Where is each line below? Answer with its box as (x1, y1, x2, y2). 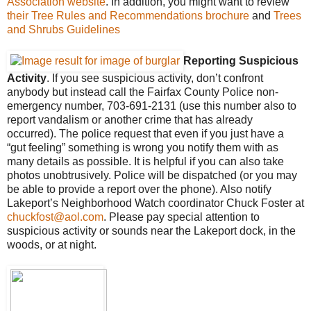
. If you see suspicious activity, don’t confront (47, 72, 263, 84)
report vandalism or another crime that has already (7, 113, 253, 126)
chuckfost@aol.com (7, 210, 103, 223)
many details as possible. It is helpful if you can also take (7, 155, 284, 167)
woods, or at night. (7, 238, 96, 251)
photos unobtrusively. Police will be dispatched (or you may (7, 169, 297, 181)
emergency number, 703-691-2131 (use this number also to (7, 99, 296, 112)
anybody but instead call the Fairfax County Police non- (7, 85, 278, 98)
